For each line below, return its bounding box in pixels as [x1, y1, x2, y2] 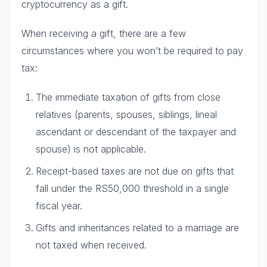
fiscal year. [36, 199, 82, 212]
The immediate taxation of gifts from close [36, 91, 221, 103]
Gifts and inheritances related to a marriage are [36, 221, 239, 234]
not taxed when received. [36, 238, 147, 251]
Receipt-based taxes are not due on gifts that [36, 164, 234, 177]
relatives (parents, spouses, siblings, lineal [36, 108, 217, 120]
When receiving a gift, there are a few [21, 27, 186, 39]
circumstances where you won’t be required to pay [21, 44, 243, 57]
